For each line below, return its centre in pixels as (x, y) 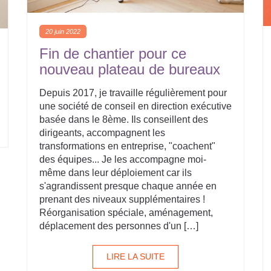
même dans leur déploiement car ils (116, 173)
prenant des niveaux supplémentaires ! (122, 199)
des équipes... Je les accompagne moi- (123, 159)
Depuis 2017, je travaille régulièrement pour (133, 93)
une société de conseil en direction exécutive (135, 106)
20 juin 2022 (63, 31)
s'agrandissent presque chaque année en (128, 186)
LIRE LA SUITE (135, 256)
